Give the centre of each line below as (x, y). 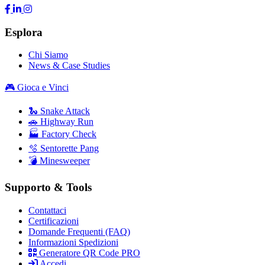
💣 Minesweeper (59, 161)
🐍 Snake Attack (59, 111)
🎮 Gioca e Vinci (37, 88)
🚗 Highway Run (61, 122)
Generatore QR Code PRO (88, 253)
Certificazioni (54, 221)
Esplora (24, 32)
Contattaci (47, 210)
